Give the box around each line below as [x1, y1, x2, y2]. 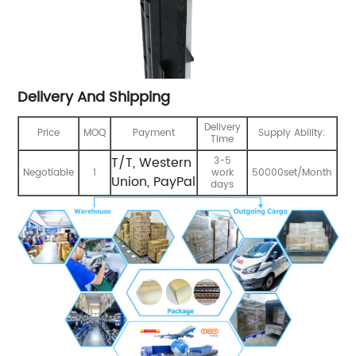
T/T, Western [111, 153, 192, 174]
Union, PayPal [111, 172, 196, 193]
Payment [133, 126, 176, 141]
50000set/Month [252, 165, 333, 181]
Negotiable [23, 165, 75, 181]
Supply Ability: [258, 126, 327, 141]
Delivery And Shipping [17, 86, 171, 110]
